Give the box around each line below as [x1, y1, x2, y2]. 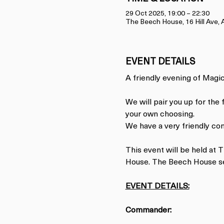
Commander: [125, 206, 171, 214]
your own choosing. [125, 110, 194, 118]
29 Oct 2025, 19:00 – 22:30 [125, 10, 209, 17]
